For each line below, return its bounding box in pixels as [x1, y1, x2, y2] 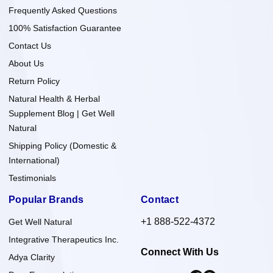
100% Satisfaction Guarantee [9, 23, 121, 33]
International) [9, 155, 60, 165]
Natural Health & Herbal [9, 93, 100, 104]
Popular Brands [9, 194, 84, 205]
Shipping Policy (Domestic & [9, 140, 116, 151]
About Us [9, 58, 44, 68]
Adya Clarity [9, 252, 55, 262]
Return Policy [9, 76, 60, 86]
